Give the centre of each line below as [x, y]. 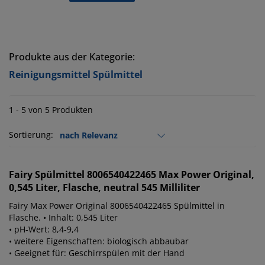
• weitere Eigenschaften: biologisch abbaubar [99, 241]
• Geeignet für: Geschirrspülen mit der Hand [97, 253]
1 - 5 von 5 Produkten [51, 110]
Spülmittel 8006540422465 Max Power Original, [145, 175]
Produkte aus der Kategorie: [72, 57]
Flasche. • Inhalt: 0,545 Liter [63, 218]
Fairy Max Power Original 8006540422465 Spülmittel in [117, 206]
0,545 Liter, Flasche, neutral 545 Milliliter [104, 188]
